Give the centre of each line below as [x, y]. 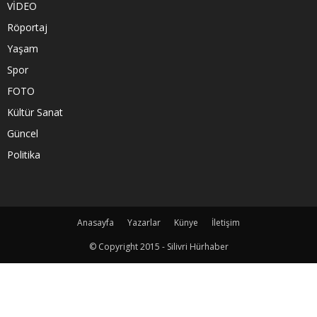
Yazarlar [144, 222]
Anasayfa [96, 222]
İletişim [226, 222]
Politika [24, 154]
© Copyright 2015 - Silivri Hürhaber [158, 246]
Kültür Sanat [35, 112]
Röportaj [27, 27]
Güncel [23, 133]
